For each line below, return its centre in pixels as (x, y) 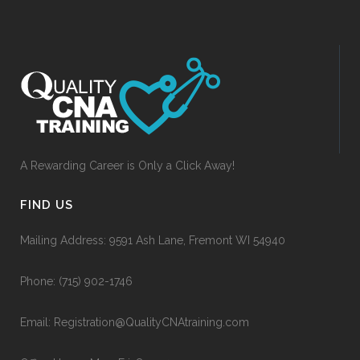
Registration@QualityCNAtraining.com (151, 322)
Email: (37, 322)
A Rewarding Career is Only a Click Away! (127, 165)
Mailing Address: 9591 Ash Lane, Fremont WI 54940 (153, 240)
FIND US (47, 205)
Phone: (39, 281)
